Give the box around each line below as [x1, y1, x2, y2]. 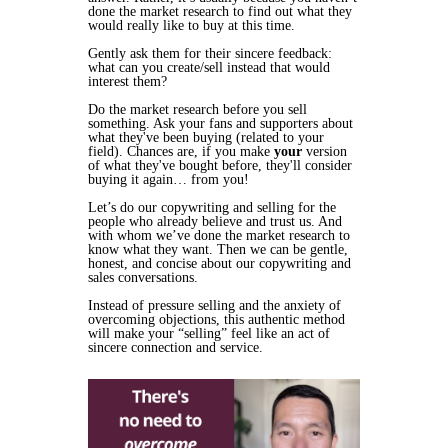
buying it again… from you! [88, 172, 249, 187]
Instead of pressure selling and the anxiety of [88, 298, 341, 313]
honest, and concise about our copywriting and [88, 256, 351, 271]
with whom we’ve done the [88, 228, 242, 243]
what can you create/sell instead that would [88, 60, 330, 75]
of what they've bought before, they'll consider [88, 158, 352, 173]
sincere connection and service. [88, 340, 263, 355]
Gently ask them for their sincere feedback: [88, 46, 332, 61]
